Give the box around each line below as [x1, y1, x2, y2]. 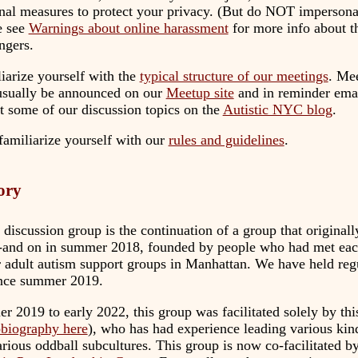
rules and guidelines [168, 132, 284, 149]
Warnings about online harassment [28, 20, 229, 37]
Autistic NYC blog [222, 101, 332, 117]
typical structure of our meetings [139, 67, 328, 84]
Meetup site [165, 84, 234, 101]
